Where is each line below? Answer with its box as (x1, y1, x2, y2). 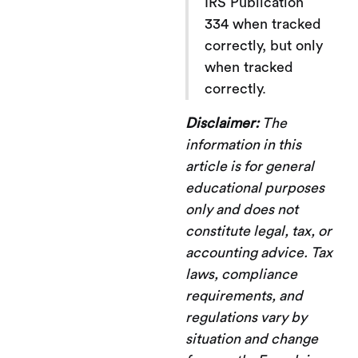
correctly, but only (205, 38, 323, 53)
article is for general (185, 158, 314, 173)
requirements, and (185, 288, 303, 303)
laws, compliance (185, 266, 297, 281)
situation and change (185, 331, 318, 346)
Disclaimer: (185, 115, 259, 130)
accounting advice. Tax (185, 245, 332, 260)
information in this (185, 137, 301, 152)
